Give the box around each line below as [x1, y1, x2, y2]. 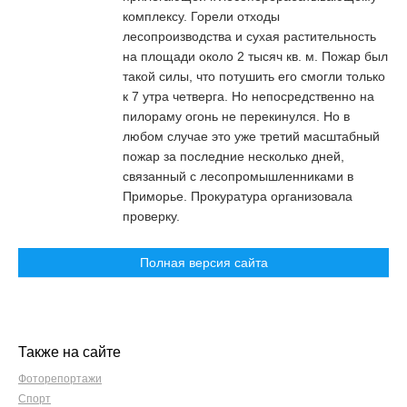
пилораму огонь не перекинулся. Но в [123, 109, 350, 124]
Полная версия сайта [139, 255, 268, 270]
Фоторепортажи [18, 372, 102, 385]
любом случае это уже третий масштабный [123, 129, 380, 144]
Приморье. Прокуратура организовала [123, 189, 352, 203]
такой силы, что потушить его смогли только [123, 69, 385, 84]
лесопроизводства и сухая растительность [123, 29, 376, 44]
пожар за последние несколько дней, [123, 149, 344, 164]
